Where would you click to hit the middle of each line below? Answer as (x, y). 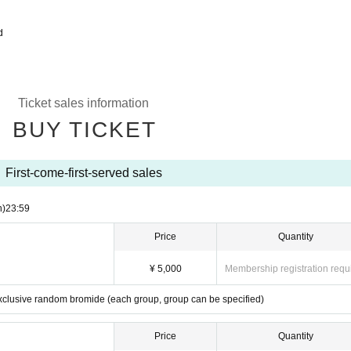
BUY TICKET (84, 130)
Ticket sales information (83, 103)
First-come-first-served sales (83, 173)
